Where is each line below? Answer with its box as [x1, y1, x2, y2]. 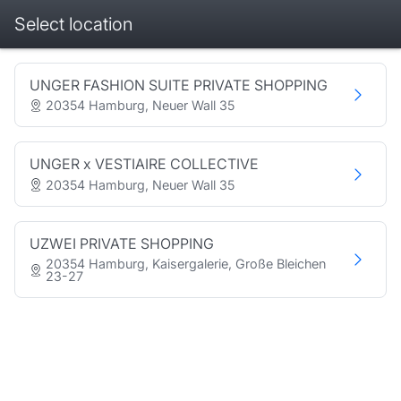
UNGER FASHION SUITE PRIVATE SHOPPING [30, 76, 328, 94]
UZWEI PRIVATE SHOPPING [30, 234, 214, 252]
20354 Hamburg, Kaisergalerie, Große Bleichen [46, 255, 327, 271]
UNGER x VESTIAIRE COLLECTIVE [30, 155, 259, 174]
